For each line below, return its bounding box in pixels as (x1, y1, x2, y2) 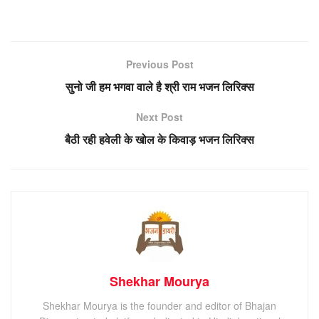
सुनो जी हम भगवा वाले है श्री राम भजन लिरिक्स (65, 78, 254, 95)
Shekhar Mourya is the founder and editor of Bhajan (43, 298, 276, 313)
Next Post (136, 109, 183, 124)
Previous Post (125, 56, 194, 71)
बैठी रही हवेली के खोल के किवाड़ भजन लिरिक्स (65, 130, 254, 147)
